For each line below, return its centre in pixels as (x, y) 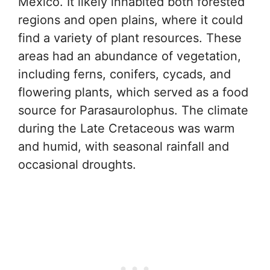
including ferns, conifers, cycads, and (124, 74)
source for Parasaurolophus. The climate (133, 111)
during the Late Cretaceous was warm (126, 129)
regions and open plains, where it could (130, 20)
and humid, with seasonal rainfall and (124, 147)
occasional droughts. (77, 165)
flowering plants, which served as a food (133, 93)
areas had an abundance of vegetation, (130, 56)
